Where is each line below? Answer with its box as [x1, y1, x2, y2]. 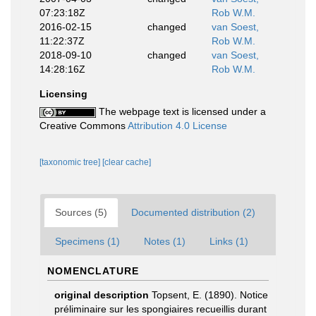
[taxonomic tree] [39, 157, 102, 167]
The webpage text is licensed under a [96, 106, 266, 117]
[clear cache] [102, 157, 151, 167]
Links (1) [209, 236, 248, 247]
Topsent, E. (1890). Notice [152, 289, 268, 300]
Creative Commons [39, 120, 128, 131]
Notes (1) [144, 236, 186, 247]
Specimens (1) [55, 236, 120, 247]
